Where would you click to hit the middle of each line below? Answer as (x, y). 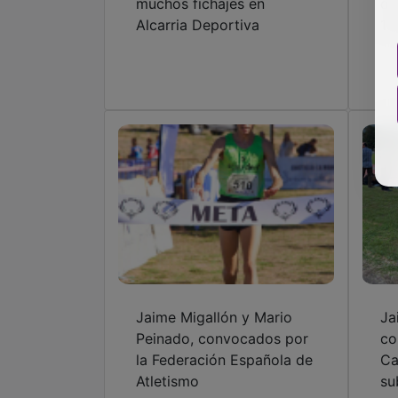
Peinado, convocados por (222, 339)
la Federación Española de (224, 360)
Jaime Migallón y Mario (214, 318)
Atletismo (167, 382)
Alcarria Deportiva (198, 25)
